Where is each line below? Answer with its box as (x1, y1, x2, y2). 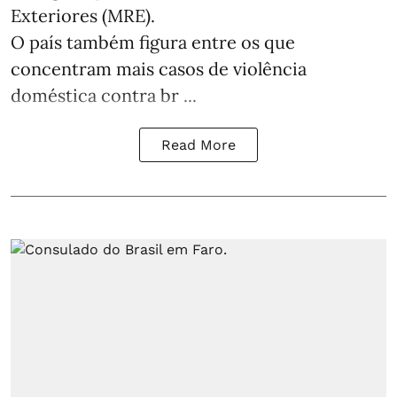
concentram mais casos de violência (11, 58, 307, 81)
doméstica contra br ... (11, 84, 197, 107)
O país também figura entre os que (11, 31, 295, 54)
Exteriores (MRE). (11, 4, 155, 27)
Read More (161, 136, 236, 154)
